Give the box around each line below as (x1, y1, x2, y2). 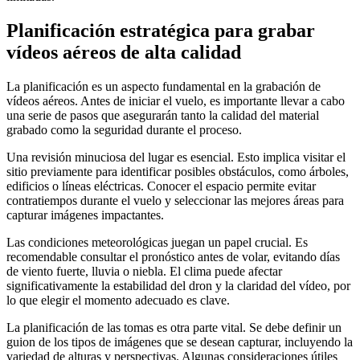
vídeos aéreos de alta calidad (6, 41, 241, 63)
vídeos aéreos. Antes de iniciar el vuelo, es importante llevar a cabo (6, 93, 345, 108)
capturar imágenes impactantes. (6, 207, 164, 222)
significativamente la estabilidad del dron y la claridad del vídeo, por (6, 278, 350, 292)
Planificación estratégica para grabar (6, 19, 315, 41)
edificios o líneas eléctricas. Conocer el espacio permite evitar (6, 178, 316, 193)
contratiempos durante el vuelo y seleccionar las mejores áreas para (6, 193, 344, 207)
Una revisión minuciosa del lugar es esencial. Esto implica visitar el (6, 149, 346, 164)
